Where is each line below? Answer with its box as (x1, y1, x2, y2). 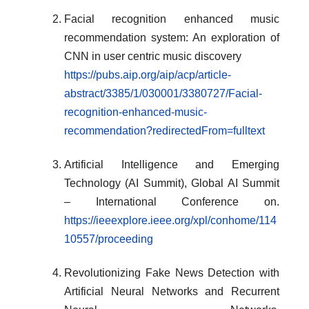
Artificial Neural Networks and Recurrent (64, 286, 279, 298)
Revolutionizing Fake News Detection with (64, 267, 279, 279)
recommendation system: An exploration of (64, 32, 279, 44)
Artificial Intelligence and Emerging (64, 159, 279, 171)
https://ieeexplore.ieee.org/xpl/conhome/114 (64, 215, 277, 227)
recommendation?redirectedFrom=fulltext (64, 125, 265, 137)
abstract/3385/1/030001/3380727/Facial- (64, 88, 262, 100)
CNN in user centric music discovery (64, 50, 241, 63)
